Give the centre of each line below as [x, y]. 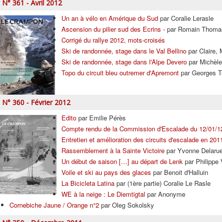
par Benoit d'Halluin [180, 172]
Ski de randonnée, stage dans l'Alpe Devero [124, 62]
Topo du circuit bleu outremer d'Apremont [120, 73]
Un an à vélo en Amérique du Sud [110, 18]
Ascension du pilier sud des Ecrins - [113, 29]
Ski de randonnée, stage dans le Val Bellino [124, 51]
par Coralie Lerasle [186, 18]
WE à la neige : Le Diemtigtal [103, 194]
